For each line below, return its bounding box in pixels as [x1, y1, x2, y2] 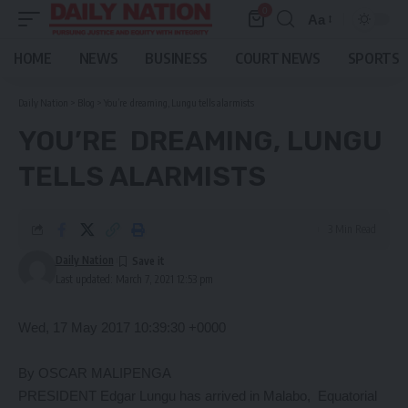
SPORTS [347, 49, 400, 67]
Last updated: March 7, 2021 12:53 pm [55, 272, 213, 286]
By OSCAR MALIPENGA [18, 365, 171, 381]
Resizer [307, 44, 354, 60]
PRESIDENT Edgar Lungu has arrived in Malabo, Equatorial [18, 388, 377, 403]
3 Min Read [328, 222, 376, 236]
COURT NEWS [234, 49, 321, 67]
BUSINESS [145, 49, 208, 67]
